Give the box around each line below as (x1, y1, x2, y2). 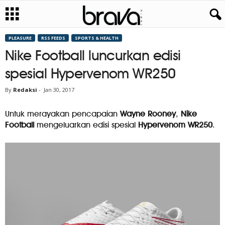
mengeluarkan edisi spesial (34, 120, 138, 130)
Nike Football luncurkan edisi (5, 47, 181, 64)
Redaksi (13, 86, 37, 93)
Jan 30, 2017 (44, 86, 74, 93)
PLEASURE (9, 35, 32, 41)
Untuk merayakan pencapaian (5, 109, 120, 119)
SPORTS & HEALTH (75, 35, 119, 41)
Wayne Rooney (120, 109, 176, 119)
